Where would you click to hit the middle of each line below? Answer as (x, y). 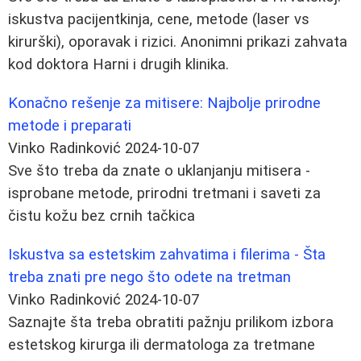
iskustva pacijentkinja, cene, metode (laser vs (159, 19)
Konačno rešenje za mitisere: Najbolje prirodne (164, 103)
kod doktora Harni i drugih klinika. (118, 64)
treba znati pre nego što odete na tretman (149, 277)
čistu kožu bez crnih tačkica (102, 216)
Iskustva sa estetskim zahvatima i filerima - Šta (167, 254)
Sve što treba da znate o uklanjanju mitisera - (159, 170)
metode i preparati (70, 125)
